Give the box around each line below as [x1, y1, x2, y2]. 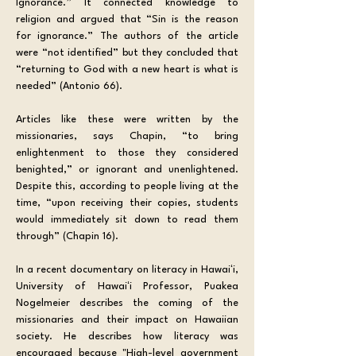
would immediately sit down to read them [16, 214, 238, 225]
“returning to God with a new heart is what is [16, 64, 238, 75]
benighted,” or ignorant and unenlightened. [16, 164, 238, 175]
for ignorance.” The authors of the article [16, 30, 238, 41]
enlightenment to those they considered [16, 147, 238, 158]
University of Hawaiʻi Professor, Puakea [16, 281, 238, 292]
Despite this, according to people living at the [16, 180, 238, 192]
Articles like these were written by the [16, 114, 238, 125]
